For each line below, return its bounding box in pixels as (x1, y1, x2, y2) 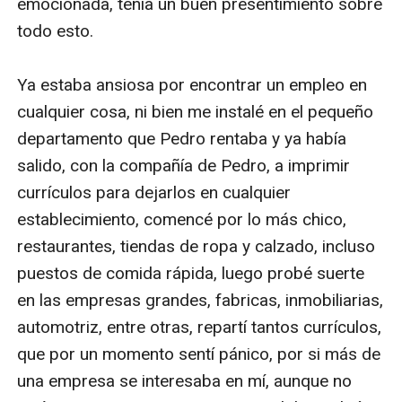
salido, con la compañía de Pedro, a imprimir (17, 154, 351, 176)
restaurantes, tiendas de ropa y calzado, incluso (17, 235, 376, 257)
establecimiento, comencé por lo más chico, (17, 208, 347, 230)
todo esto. (17, 20, 94, 41)
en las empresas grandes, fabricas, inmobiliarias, (17, 289, 384, 310)
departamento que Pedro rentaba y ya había (17, 127, 347, 149)
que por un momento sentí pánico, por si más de (17, 343, 381, 364)
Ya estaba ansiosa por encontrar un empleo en (17, 74, 368, 95)
